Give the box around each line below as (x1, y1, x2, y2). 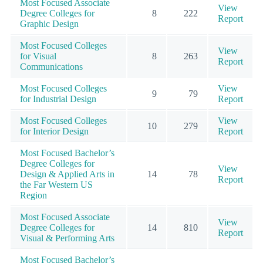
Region (20, 190, 47, 200)
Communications (20, 61, 83, 72)
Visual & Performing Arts (20, 232, 114, 243)
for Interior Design (20, 126, 89, 136)
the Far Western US (20, 179, 93, 190)
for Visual (20, 50, 56, 61)
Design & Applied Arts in (20, 168, 114, 179)
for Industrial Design (20, 93, 96, 104)
